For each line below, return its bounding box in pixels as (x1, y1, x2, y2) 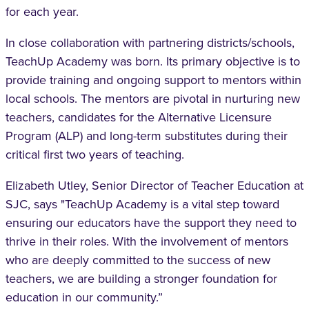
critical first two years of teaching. (6, 146, 184, 163)
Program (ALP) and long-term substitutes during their (6, 127, 288, 145)
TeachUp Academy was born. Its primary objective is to (6, 52, 300, 70)
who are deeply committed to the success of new (6, 251, 270, 269)
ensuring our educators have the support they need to (6, 214, 297, 232)
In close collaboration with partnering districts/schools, (6, 34, 295, 52)
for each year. (6, 3, 79, 21)
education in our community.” (6, 288, 163, 306)
